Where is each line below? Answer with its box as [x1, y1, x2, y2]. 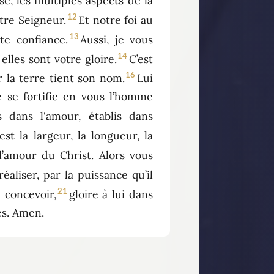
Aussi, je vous [80, 32, 153, 46]
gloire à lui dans [68, 187, 154, 201]
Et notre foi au [78, 12, 154, 27]
